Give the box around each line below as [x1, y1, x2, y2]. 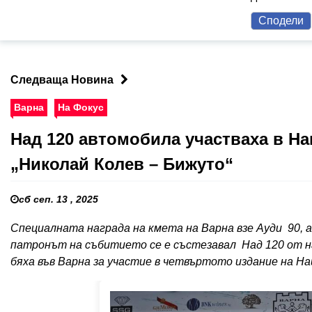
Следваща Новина [10, 73, 114, 86]
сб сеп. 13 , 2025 [19, 193, 98, 205]
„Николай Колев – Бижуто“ [10, 154, 233, 173]
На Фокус [58, 101, 104, 113]
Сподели [258, 14, 304, 26]
